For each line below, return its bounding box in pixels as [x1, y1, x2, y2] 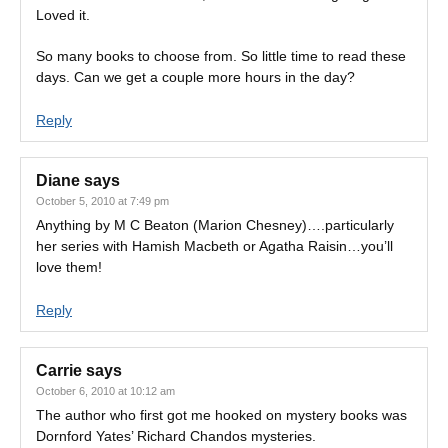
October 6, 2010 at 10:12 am [36, 385, 175, 397]
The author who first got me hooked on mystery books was [36, 407, 407, 423]
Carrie [36, 362, 82, 379]
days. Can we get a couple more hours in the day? [36, 69, 355, 85]
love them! [36, 259, 102, 275]
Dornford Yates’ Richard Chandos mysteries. [36, 428, 316, 444]
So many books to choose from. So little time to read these [36, 48, 406, 64]
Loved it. [36, 7, 90, 23]
